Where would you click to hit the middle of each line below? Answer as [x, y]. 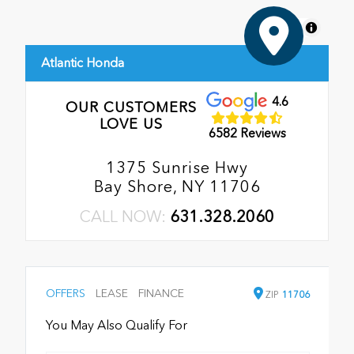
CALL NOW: [125, 216]
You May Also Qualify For [117, 325]
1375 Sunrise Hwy [177, 167]
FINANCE [161, 293]
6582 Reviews [248, 134]
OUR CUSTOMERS [131, 107]
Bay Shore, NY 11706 [177, 186]
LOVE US [131, 124]
